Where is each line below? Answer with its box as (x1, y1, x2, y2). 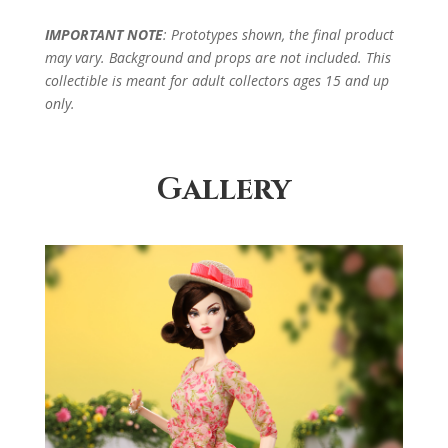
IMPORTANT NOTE (44, 24, 163, 44)
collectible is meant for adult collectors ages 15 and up (44, 70, 389, 90)
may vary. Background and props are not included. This (44, 47, 391, 67)
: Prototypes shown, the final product (162, 24, 394, 44)
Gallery (156, 169, 291, 210)
